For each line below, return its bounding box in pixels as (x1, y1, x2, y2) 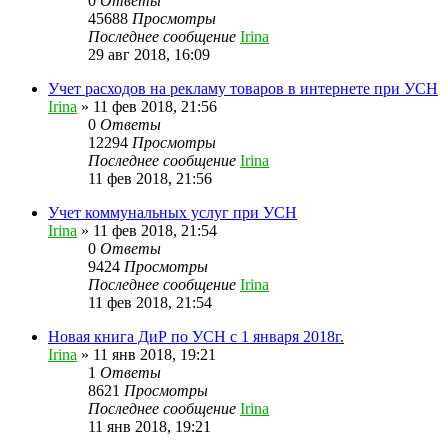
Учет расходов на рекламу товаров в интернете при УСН (48, 79, 438, 97)
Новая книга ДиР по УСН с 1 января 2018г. (48, 327, 344, 345)
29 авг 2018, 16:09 (88, 45, 210, 63)
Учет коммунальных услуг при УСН (48, 203, 297, 221)
